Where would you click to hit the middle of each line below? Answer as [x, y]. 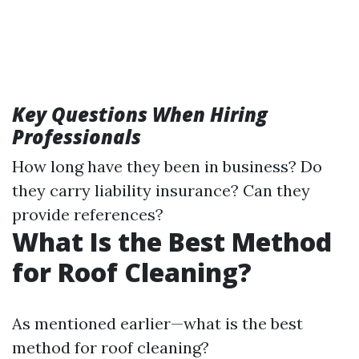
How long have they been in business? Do [167, 166]
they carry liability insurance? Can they [161, 190]
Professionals [77, 136]
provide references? [88, 214]
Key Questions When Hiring [140, 114]
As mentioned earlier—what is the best [157, 323]
